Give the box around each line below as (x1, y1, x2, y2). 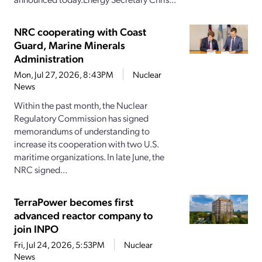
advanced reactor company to (14, 208, 153, 222)
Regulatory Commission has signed (14, 112, 149, 125)
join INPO (14, 222, 58, 236)
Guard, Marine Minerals (14, 38, 125, 52)
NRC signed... (14, 163, 67, 176)
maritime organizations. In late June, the (14, 150, 164, 163)
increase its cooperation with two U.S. (14, 137, 158, 150)
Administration (14, 51, 84, 65)
